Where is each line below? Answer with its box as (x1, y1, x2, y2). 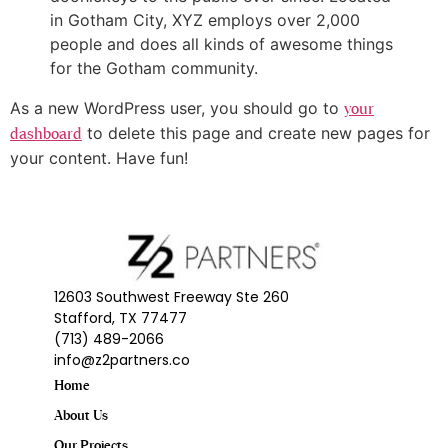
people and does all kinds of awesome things (50, 34, 393, 54)
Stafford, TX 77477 (54, 308, 187, 329)
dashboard (10, 126, 82, 142)
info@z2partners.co (54, 350, 190, 371)
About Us (54, 409, 108, 424)
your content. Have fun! (10, 148, 188, 168)
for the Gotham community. (50, 58, 258, 78)
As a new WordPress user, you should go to (10, 98, 344, 118)
